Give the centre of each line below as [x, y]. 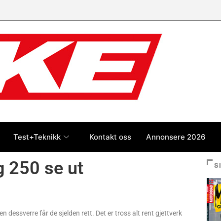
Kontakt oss [110, 137]
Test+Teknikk [37, 137]
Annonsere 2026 [176, 137]
